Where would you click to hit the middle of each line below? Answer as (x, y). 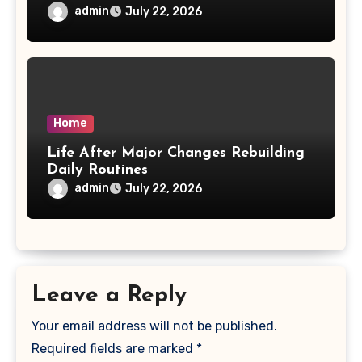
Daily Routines (97, 170)
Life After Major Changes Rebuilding (139, 154)
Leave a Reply (109, 296)
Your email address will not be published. (155, 326)
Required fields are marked (114, 349)
